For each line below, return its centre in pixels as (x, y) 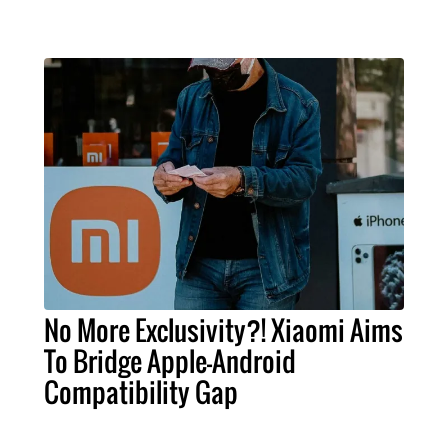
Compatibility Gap (141, 391)
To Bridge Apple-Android (170, 360)
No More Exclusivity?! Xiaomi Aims (223, 329)
